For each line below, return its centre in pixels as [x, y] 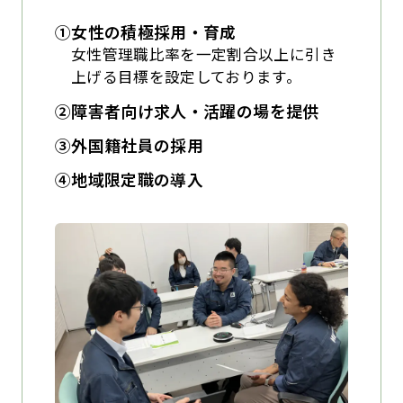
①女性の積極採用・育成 [145, 31]
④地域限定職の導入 [129, 179]
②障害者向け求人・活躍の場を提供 [187, 110]
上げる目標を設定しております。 [186, 76]
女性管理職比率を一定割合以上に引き [203, 54]
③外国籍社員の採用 [129, 144]
